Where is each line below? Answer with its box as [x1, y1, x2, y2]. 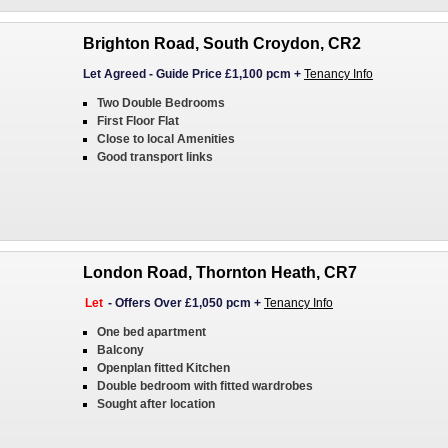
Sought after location [97, 397, 215, 411]
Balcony [97, 343, 144, 357]
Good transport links [97, 150, 213, 164]
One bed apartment [97, 325, 206, 339]
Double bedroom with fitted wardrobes [97, 379, 313, 393]
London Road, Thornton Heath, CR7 [83, 264, 357, 281]
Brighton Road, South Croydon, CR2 [83, 35, 361, 52]
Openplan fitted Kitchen [97, 361, 230, 375]
